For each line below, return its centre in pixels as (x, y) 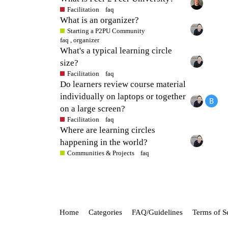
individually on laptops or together (123, 96)
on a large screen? (93, 108)
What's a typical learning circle (116, 50)
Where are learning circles (108, 130)
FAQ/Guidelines (157, 212)
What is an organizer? (99, 20)
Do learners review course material (123, 84)
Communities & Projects (101, 153)
